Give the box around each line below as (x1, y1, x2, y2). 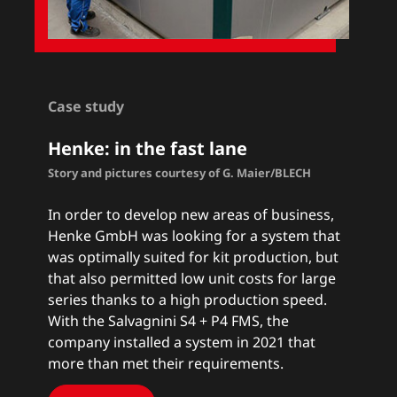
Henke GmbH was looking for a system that (48, 226, 341, 246)
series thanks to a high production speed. (48, 290, 328, 310)
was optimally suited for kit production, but (48, 247, 339, 268)
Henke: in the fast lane (48, 136, 248, 161)
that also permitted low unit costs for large (48, 269, 337, 289)
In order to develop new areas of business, (48, 205, 335, 225)
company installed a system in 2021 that (48, 332, 316, 353)
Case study (48, 97, 125, 117)
